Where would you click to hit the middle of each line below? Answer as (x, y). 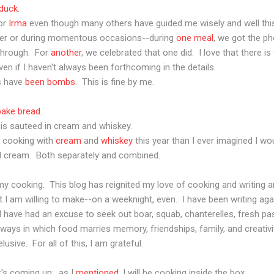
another (66, 52)
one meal (195, 38)
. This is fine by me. (115, 82)
